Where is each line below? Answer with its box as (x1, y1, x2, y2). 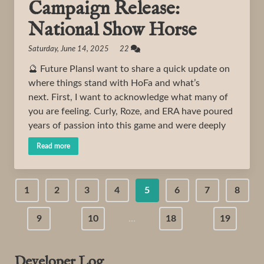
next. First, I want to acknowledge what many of (28, 93, 228, 102)
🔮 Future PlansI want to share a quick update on (28, 64, 230, 74)
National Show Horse (28, 18, 197, 42)
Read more (37, 143, 70, 150)
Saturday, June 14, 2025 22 (28, 45, 131, 53)
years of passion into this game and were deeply (28, 121, 226, 130)
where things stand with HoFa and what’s (28, 78, 200, 88)
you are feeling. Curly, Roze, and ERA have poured (28, 107, 233, 116)
